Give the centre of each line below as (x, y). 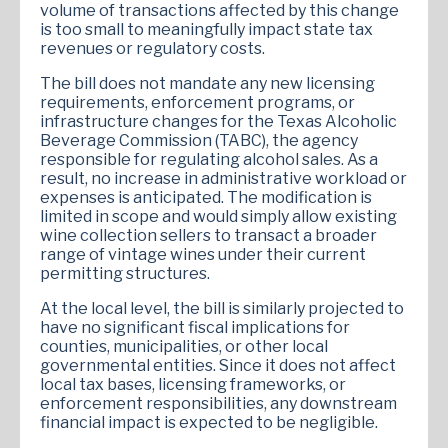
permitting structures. (125, 273)
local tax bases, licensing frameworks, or (193, 384)
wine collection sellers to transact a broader (208, 235)
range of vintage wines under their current (203, 254)
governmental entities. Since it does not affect (218, 365)
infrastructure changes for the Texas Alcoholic (218, 121)
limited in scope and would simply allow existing (218, 216)
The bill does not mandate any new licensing (207, 83)
